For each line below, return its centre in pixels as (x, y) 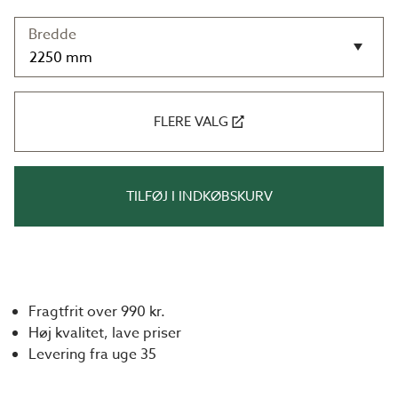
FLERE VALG (191, 121)
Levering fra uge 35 (92, 354)
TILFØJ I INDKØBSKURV (199, 196)
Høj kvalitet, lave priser (105, 333)
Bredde (52, 35)
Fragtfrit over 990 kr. (97, 312)
